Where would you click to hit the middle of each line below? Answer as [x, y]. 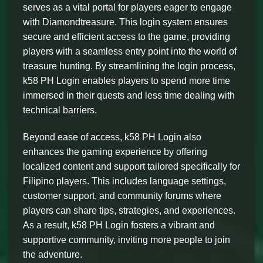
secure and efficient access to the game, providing [127, 36]
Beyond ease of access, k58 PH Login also [112, 137]
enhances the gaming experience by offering [115, 151]
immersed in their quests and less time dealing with [129, 95]
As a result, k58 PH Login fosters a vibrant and [119, 225]
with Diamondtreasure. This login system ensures [125, 22]
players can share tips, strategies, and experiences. [129, 210]
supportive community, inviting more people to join [127, 240]
